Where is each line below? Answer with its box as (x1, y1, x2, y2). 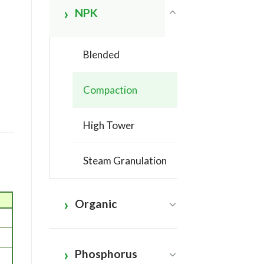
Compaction (82, 84, 137, 97)
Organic (74, 196, 117, 210)
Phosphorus (74, 246, 137, 260)
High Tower (82, 119, 135, 132)
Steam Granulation (82, 154, 167, 167)
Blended (82, 48, 120, 61)
